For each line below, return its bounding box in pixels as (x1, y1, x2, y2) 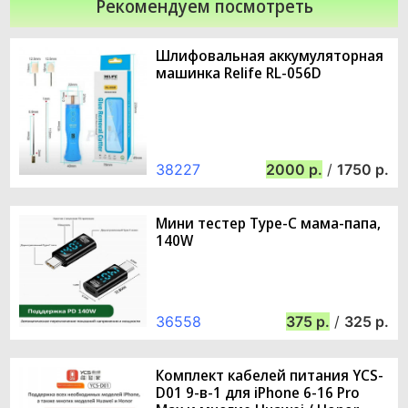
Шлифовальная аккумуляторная (156, 46, 383, 66)
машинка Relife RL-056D (156, 63, 321, 84)
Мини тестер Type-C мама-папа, (156, 212, 381, 233)
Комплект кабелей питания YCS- (156, 364, 383, 385)
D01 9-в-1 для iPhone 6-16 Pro (156, 382, 360, 403)
